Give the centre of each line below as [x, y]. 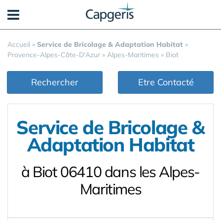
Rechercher [55, 82]
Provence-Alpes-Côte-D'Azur [54, 55]
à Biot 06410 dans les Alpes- [110, 172]
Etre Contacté [166, 82]
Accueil [19, 44]
